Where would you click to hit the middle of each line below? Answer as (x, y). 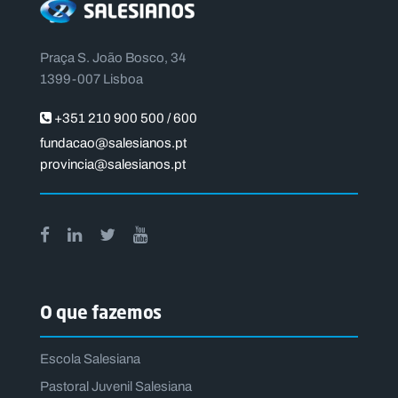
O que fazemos (101, 313)
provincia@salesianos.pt (113, 165)
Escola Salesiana (90, 359)
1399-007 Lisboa (92, 80)
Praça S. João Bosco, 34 (113, 58)
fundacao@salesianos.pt (113, 143)
